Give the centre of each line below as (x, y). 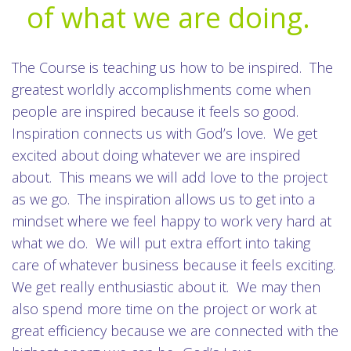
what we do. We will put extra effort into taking (161, 243)
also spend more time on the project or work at (164, 309)
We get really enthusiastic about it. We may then (166, 287)
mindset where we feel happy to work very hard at (172, 221)
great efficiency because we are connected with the (175, 331)
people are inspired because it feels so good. (157, 111)
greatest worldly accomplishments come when (161, 89)
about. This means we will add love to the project (170, 177)
